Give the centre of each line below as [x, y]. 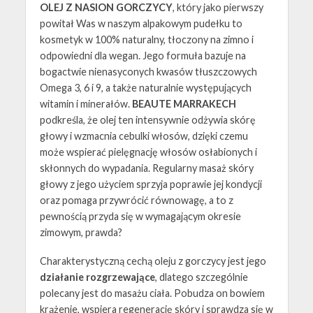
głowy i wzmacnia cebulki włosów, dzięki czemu [144, 136]
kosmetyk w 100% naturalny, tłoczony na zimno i [146, 40]
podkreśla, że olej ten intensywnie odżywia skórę [147, 120]
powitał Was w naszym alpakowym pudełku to [141, 24]
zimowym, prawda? [81, 233]
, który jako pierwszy [218, 8]
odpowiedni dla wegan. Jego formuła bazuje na [143, 56]
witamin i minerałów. [86, 104]
